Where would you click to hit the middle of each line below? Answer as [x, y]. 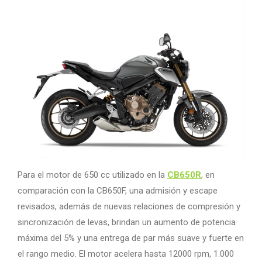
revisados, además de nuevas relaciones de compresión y [129, 206]
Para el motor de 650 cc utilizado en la [92, 175]
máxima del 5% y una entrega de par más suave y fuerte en [131, 238]
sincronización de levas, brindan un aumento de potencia [127, 222]
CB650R [184, 175]
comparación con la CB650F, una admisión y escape [118, 190]
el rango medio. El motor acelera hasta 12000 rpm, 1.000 [126, 254]
